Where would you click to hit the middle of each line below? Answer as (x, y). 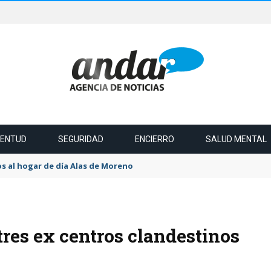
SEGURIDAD (81, 139)
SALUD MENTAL (236, 139)
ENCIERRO (155, 139)
